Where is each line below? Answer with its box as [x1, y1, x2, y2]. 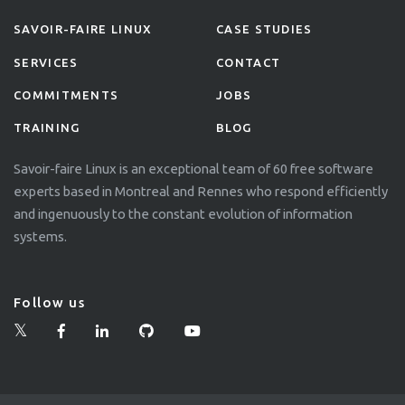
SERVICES [14, 55, 79, 69]
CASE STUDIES [216, 23, 313, 36]
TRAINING [14, 120, 80, 134]
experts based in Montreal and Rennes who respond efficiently [14, 183, 388, 199]
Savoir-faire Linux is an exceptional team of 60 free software [14, 160, 373, 176]
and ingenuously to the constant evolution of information [14, 205, 353, 221]
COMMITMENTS [14, 88, 119, 101]
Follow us [14, 294, 86, 310]
